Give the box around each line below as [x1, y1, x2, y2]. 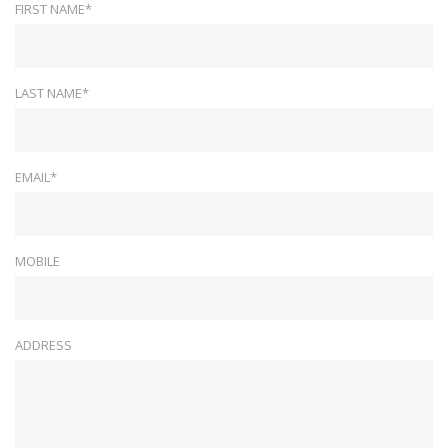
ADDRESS [15, 336, 72, 355]
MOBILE [15, 252, 60, 271]
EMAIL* [15, 168, 57, 187]
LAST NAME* [15, 84, 89, 103]
